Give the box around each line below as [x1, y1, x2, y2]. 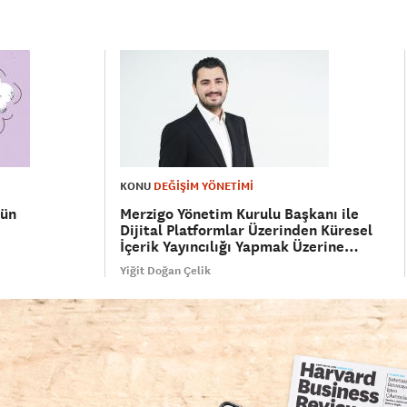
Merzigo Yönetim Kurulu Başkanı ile [120, 204, 360, 224]
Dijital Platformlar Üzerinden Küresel [120, 221, 373, 241]
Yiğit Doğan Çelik [120, 263, 212, 279]
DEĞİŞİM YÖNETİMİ [154, 179, 254, 194]
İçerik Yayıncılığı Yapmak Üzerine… [120, 237, 360, 257]
